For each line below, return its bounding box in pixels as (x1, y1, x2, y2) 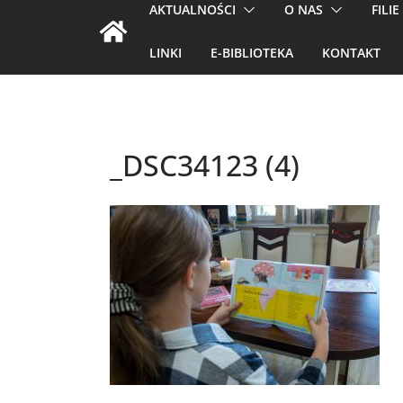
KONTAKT (322, 44, 381, 61)
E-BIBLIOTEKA (210, 44, 293, 61)
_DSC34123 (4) (110, 146, 300, 184)
